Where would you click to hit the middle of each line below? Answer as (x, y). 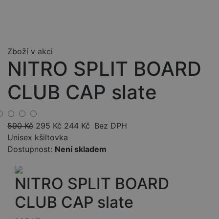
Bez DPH (111, 126)
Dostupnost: (30, 149)
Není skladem (81, 149)
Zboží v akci (30, 52)
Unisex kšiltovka (38, 138)
